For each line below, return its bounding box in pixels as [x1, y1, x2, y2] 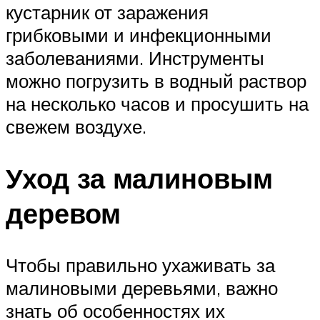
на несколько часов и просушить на [6, 92, 309, 116]
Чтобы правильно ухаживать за [6, 254, 275, 277]
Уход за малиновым [6, 161, 273, 196]
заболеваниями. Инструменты [6, 46, 264, 70]
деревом [6, 196, 121, 231]
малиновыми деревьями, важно [6, 276, 278, 300]
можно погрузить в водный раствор [6, 69, 306, 93]
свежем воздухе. [6, 115, 146, 139]
